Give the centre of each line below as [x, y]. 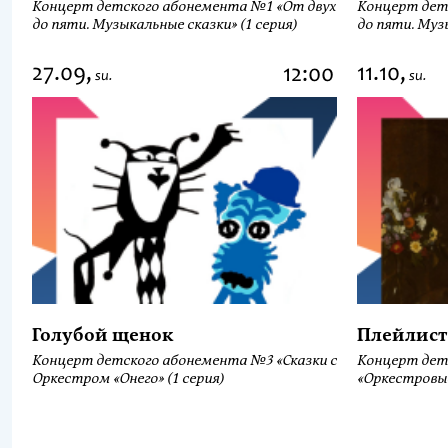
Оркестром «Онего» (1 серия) [128, 379]
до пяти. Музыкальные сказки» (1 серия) [164, 25]
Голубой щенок [102, 336]
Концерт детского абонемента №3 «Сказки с [184, 361]
